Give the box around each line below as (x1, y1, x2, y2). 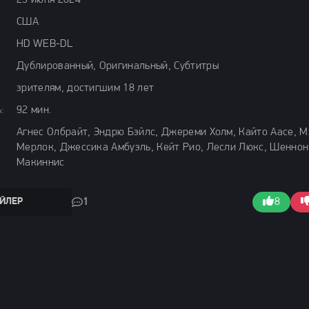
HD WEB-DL (17, 39, 72, 50)
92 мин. (17, 105, 52, 116)
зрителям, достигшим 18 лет (17, 83, 154, 94)
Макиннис (17, 157, 65, 168)
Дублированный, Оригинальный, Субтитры (17, 61, 219, 72)
